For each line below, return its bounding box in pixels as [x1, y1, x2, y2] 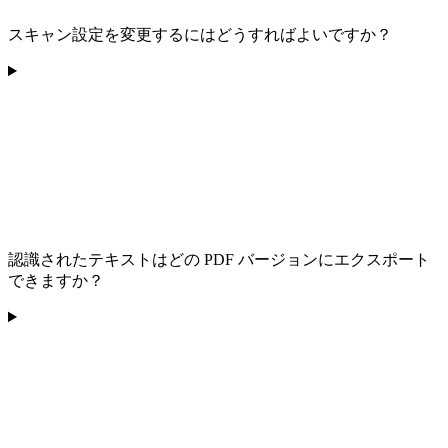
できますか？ [8, 272, 104, 290]
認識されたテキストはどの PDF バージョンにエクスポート [8, 251, 430, 269]
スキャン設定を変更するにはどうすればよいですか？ [8, 26, 392, 44]
